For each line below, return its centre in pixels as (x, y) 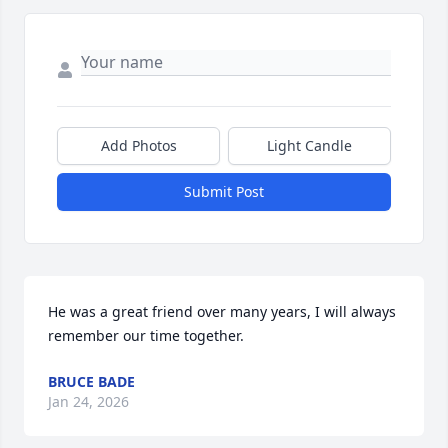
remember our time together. (146, 336)
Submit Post (224, 192)
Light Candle (309, 146)
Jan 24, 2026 (88, 402)
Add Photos (138, 146)
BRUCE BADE (91, 382)
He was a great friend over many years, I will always (222, 312)
